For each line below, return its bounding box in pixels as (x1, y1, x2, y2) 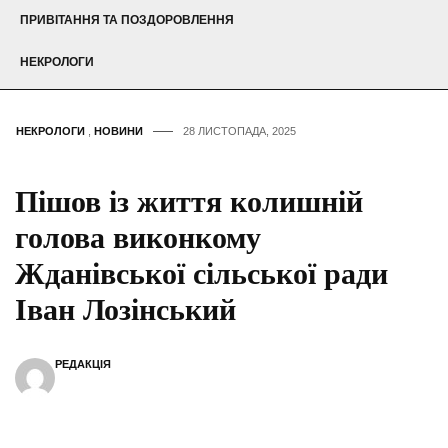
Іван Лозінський (15, 293, 236, 327)
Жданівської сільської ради (15, 257, 388, 291)
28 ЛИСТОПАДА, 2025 (183, 125, 296, 138)
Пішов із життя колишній (15, 185, 363, 219)
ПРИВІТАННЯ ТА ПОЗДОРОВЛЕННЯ (20, 13, 234, 28)
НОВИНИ (94, 125, 143, 138)
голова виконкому (15, 221, 261, 255)
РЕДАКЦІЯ (55, 358, 111, 371)
